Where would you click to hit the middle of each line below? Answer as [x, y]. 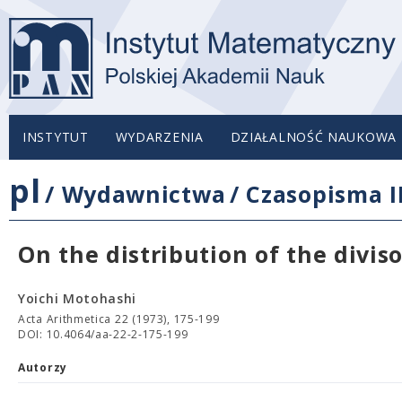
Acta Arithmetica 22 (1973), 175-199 [119, 319]
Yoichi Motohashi [78, 298]
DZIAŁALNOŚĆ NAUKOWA [313, 137]
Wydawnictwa [144, 194]
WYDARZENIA [159, 137]
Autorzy [43, 367]
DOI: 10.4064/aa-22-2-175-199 [103, 334]
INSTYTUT [56, 137]
